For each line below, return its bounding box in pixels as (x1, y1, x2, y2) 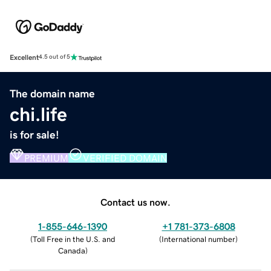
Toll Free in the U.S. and (32, 235, 116, 243)
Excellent (10, 53, 39, 61)
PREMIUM (24, 152, 68, 163)
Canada (57, 246, 85, 255)
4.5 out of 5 (39, 54, 70, 60)
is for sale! (10, 129, 59, 140)
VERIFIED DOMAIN (83, 152, 167, 163)
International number (162, 235, 235, 243)
